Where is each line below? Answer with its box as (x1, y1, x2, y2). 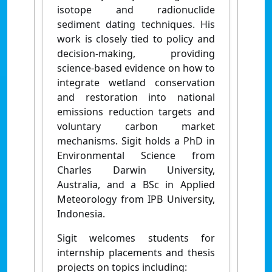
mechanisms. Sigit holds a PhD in (57, 134, 215, 148)
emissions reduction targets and (57, 104, 215, 118)
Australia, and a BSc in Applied (57, 177, 215, 191)
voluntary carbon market (57, 119, 215, 133)
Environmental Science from (57, 148, 215, 162)
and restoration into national (57, 90, 215, 104)
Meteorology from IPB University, (57, 192, 215, 206)
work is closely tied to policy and (57, 32, 215, 46)
